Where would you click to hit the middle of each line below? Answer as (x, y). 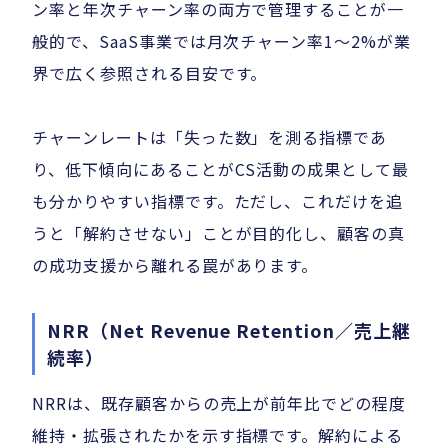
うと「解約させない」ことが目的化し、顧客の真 (219, 233)
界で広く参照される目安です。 (150, 73)
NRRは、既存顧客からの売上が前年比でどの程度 (219, 403)
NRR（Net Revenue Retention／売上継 (229, 330)
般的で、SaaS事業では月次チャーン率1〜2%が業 (221, 41)
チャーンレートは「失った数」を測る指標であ (210, 137)
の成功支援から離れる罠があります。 (175, 265)
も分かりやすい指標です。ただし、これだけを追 (218, 201)
